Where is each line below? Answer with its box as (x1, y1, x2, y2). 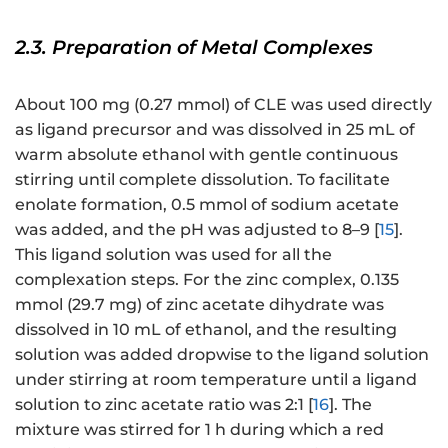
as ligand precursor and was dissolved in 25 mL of (15, 119, 415, 139)
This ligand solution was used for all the (15, 244, 332, 264)
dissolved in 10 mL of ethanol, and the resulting (15, 319, 397, 339)
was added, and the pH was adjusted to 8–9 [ (15, 219, 379, 239)
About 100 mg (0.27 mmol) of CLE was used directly (15, 94, 432, 114)
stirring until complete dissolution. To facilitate (15, 169, 390, 189)
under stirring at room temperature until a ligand (15, 369, 417, 389)
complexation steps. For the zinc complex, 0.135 (15, 269, 399, 289)
